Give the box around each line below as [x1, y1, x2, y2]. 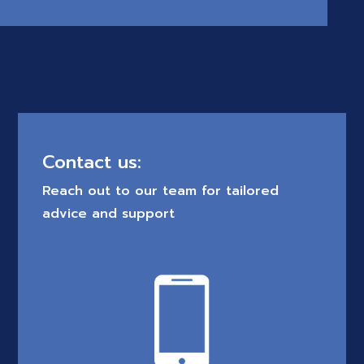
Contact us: [42, 149, 142, 176]
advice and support [42, 204, 175, 224]
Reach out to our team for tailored [42, 181, 279, 201]
